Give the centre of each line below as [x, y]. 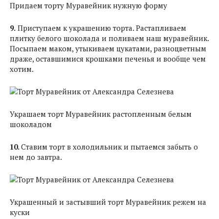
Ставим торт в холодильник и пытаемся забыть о [109, 147]
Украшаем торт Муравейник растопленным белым [101, 114]
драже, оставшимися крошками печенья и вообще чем [108, 59]
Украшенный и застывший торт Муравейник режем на [108, 202]
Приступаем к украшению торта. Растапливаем [101, 28]
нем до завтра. [36, 157]
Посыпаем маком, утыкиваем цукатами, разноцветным [108, 48]
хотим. [22, 69]
